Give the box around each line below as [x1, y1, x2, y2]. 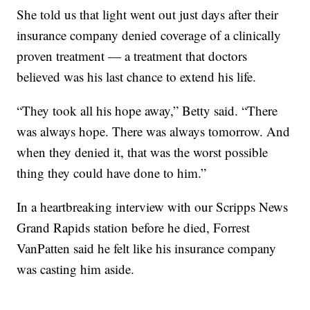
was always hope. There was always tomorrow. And [17, 122, 291, 140]
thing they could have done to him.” [17, 163, 207, 181]
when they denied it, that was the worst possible [17, 143, 268, 161]
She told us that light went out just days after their [17, 5, 279, 23]
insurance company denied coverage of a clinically [17, 26, 282, 44]
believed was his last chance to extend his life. [17, 67, 257, 85]
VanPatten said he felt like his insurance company [17, 239, 277, 257]
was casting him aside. [17, 259, 135, 277]
